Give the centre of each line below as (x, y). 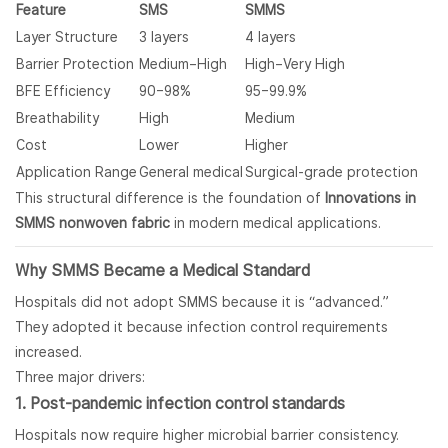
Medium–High (183, 64)
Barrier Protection (75, 64)
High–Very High (295, 64)
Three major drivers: (80, 377)
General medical (191, 172)
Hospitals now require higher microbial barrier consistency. (207, 435)
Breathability (57, 118)
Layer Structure (67, 37)
